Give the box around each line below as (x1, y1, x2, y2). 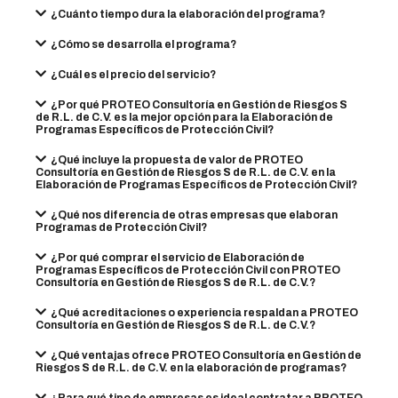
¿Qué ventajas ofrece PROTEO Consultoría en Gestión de (50, 349, 362, 362)
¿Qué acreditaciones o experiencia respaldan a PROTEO (50, 306, 358, 319)
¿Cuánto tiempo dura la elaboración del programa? (50, 8, 325, 20)
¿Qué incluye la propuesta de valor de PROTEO (50, 154, 303, 166)
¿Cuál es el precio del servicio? (50, 68, 216, 81)
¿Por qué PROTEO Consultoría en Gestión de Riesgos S (50, 99, 347, 111)
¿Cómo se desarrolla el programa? (50, 38, 236, 51)
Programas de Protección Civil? (36, 221, 207, 234)
